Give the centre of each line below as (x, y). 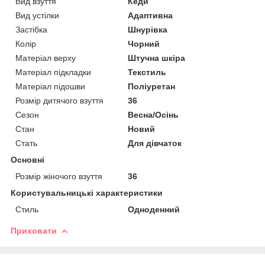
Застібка (31, 29)
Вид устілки (37, 15)
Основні (28, 159)
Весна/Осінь (153, 114)
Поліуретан (152, 86)
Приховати (34, 230)
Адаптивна (151, 15)
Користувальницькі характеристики (87, 193)
